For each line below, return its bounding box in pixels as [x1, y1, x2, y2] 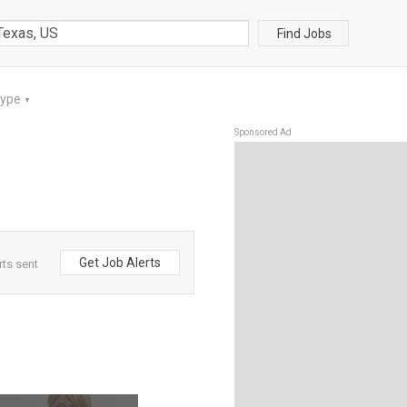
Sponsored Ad [234, 127, 292, 137]
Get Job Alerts [79, 255, 161, 270]
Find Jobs [277, 25, 332, 41]
